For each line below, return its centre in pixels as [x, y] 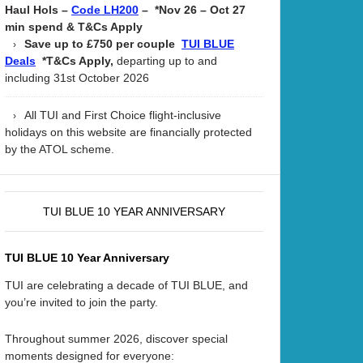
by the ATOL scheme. [60, 149]
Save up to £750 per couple [103, 43]
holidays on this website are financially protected [128, 132]
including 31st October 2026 [77, 77]
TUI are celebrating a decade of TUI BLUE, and [126, 285]
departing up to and [167, 60]
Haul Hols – [38, 9]
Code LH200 [105, 10]
